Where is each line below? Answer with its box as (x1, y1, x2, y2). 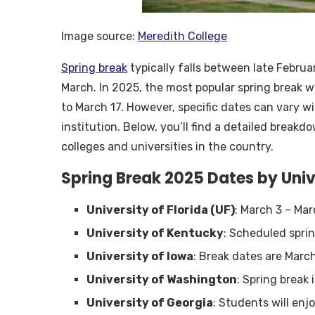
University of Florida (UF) (86, 203, 235, 217)
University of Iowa (86, 250, 193, 264)
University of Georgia (86, 296, 213, 310)
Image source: (61, 30, 138, 44)
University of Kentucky (86, 226, 224, 240)
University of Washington (86, 273, 237, 287)
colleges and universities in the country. (61, 140, 274, 154)
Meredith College (138, 30, 227, 44)
